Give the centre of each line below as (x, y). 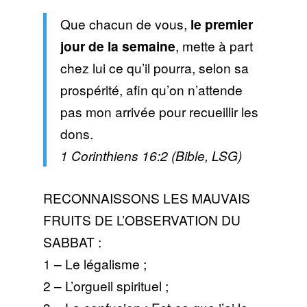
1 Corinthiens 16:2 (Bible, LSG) (151, 156)
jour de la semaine (118, 46)
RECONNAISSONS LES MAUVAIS (146, 198)
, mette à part (214, 46)
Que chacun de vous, (125, 24)
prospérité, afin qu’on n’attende (151, 90)
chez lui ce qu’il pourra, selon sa (154, 68)
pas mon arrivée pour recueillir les (159, 112)
